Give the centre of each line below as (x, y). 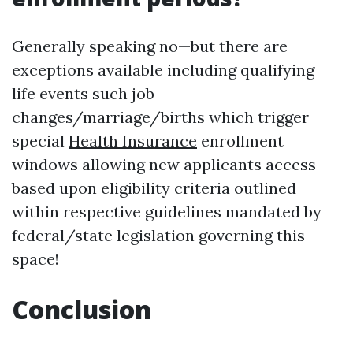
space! (35, 259)
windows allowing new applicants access (164, 164)
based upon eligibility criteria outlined (154, 188)
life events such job (83, 93)
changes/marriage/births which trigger (160, 117)
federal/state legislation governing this (158, 235)
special (40, 141)
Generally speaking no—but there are (150, 46)
